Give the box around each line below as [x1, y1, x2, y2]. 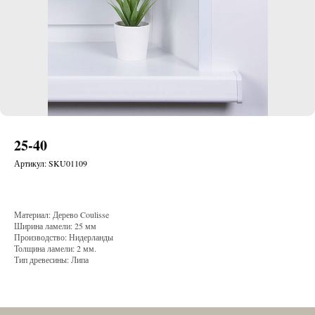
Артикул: [14, 157, 49, 169]
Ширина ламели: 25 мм [14, 220, 96, 232]
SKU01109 [49, 157, 87, 169]
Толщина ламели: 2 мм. [14, 243, 96, 255]
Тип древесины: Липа [14, 254, 89, 266]
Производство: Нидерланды [14, 231, 113, 243]
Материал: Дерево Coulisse [14, 209, 109, 221]
